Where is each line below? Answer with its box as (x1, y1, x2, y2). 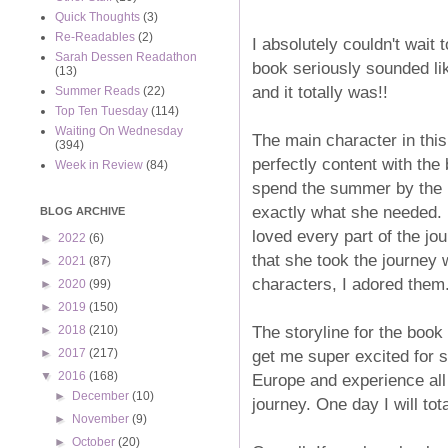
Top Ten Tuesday (55, 104, 148, 118)
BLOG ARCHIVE (40, 205, 125, 217)
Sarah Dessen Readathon (55, 50, 197, 64)
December (72, 389, 133, 403)
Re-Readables (55, 30, 135, 44)
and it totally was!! (252, 81, 388, 102)
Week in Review (55, 158, 143, 172)
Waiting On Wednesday (55, 124, 183, 138)
